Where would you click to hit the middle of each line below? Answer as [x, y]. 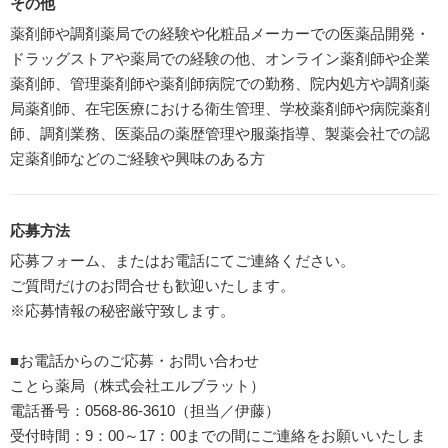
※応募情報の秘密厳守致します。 [122, 310]
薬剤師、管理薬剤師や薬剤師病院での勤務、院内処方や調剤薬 [220, 83]
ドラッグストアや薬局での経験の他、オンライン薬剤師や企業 [220, 58]
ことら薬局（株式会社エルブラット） [137, 385]
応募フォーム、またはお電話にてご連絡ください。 [182, 260]
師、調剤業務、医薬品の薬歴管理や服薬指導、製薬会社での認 [220, 133]
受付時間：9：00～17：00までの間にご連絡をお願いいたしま [218, 435]
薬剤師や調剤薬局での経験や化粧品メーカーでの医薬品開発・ [220, 33]
